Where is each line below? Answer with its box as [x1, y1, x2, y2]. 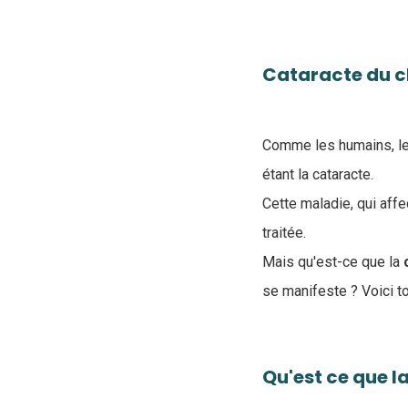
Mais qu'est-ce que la [262, 253, 400, 270]
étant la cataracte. [262, 166, 373, 183]
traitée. [262, 224, 310, 241]
